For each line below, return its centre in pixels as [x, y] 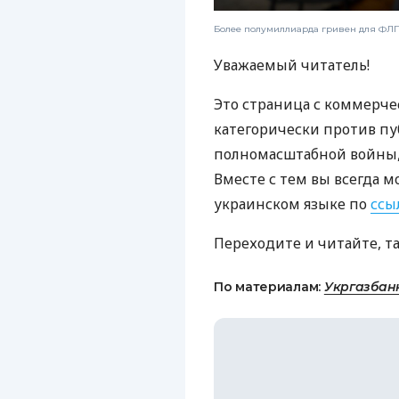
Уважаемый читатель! [292, 65]
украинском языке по [292, 204]
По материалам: [269, 286]
